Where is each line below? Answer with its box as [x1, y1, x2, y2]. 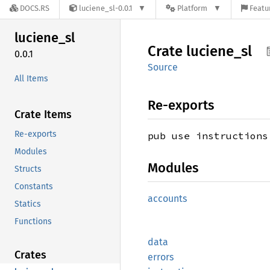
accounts [148, 193, 187, 204]
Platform [177, 4, 208, 13]
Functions [14, 216, 52, 227]
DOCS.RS [20, 4, 49, 13]
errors [148, 251, 174, 263]
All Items [14, 73, 48, 84]
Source [148, 61, 178, 73]
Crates [14, 248, 46, 262]
